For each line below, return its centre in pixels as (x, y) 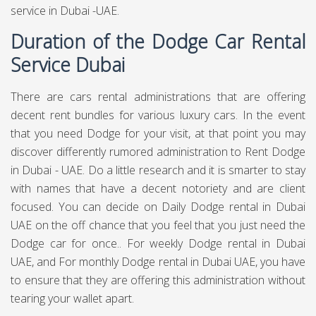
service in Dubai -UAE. (65, 11)
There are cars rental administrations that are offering (158, 97)
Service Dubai (68, 65)
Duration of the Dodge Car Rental (158, 42)
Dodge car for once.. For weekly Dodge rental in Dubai (158, 243)
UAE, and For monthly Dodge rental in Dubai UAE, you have (158, 262)
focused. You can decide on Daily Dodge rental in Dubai (158, 207)
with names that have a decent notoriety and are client (158, 188)
